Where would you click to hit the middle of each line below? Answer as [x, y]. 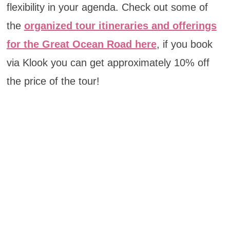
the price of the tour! [53, 81]
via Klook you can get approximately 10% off [108, 62]
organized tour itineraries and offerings [120, 25]
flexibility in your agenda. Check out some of [107, 7]
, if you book [184, 44]
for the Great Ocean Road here [81, 44]
